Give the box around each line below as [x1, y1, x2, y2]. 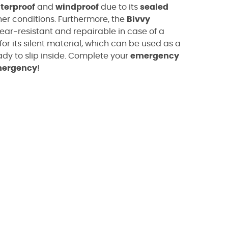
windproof [55, 3, 99, 11]
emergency [130, 52, 179, 60]
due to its [99, 3, 140, 11]
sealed [140, 3, 168, 11]
